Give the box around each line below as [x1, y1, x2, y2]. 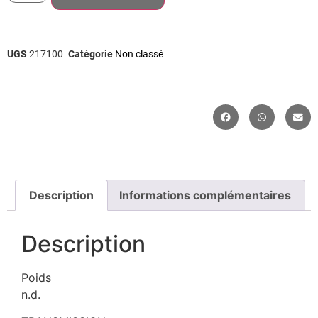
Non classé [115, 48, 163, 60]
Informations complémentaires [119, 187, 291, 202]
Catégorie [68, 48, 113, 60]
